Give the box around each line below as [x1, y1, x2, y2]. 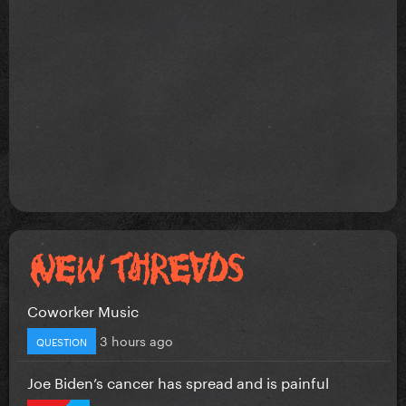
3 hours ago [100, 329, 173, 350]
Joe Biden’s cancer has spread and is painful [27, 369, 329, 392]
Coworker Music [27, 297, 139, 321]
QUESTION [36, 332, 87, 349]
